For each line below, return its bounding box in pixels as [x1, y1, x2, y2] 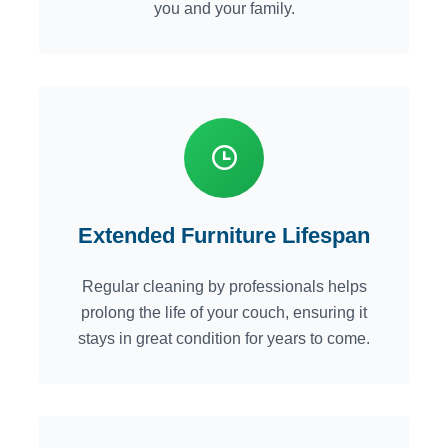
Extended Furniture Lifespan [78, 223, 370, 249]
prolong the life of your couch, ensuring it [81, 304, 367, 322]
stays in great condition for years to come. [78, 330, 370, 348]
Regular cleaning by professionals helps [81, 278, 367, 296]
